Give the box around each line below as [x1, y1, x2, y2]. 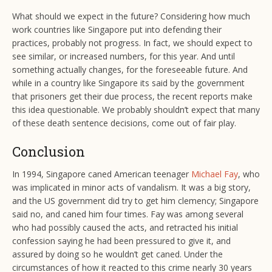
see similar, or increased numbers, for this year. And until [12, 50, 235, 63]
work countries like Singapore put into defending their [12, 24, 222, 36]
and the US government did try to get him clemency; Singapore [12, 195, 259, 207]
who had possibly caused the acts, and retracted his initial [12, 222, 238, 234]
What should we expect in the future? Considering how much [12, 10, 250, 22]
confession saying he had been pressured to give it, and [12, 235, 231, 247]
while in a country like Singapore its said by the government [12, 77, 245, 89]
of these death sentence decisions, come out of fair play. [12, 117, 236, 129]
